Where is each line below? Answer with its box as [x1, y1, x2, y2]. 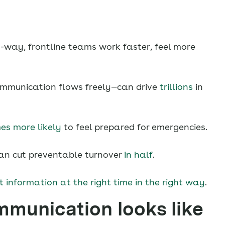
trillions [157, 81, 193, 92]
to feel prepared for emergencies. [61, 122, 207, 133]
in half [122, 149, 153, 160]
